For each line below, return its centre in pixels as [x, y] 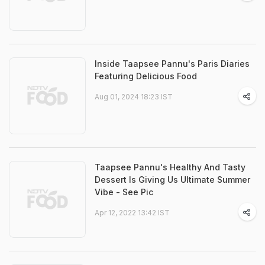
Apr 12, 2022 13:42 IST [132, 213]
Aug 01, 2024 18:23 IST [134, 97]
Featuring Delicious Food [146, 76]
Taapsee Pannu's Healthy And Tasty [170, 167]
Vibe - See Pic [124, 192]
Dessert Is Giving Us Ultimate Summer [172, 180]
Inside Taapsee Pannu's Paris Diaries [172, 64]
